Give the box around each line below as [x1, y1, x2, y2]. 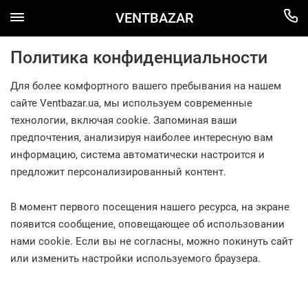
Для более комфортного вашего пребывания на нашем [10, 80, 281, 92]
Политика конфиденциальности [10, 47, 267, 67]
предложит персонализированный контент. [10, 166, 226, 178]
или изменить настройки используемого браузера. [10, 252, 261, 265]
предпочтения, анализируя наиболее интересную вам [10, 131, 273, 144]
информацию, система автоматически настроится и [10, 148, 265, 161]
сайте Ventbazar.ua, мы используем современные [10, 97, 252, 109]
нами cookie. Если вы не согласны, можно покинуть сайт [10, 235, 293, 247]
